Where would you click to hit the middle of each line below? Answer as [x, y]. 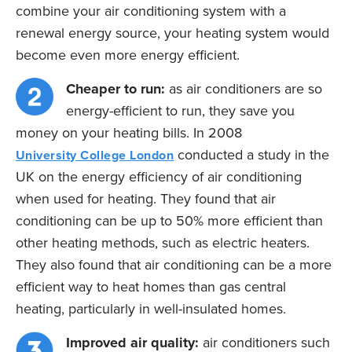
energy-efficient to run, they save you [180, 110]
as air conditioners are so [244, 88]
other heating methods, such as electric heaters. [163, 242]
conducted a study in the [251, 154]
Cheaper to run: [115, 88]
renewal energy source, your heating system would [172, 33]
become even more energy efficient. [128, 55]
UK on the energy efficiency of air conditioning [159, 176]
